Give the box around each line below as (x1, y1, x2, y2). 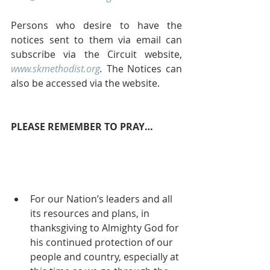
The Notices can (102, 62, 182, 75)
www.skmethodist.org (11, 62, 100, 75)
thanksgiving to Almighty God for (30, 221, 181, 234)
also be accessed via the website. (11, 77, 160, 90)
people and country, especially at (30, 250, 181, 263)
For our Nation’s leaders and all (30, 192, 175, 206)
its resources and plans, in (30, 207, 152, 220)
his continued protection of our (30, 236, 175, 249)
